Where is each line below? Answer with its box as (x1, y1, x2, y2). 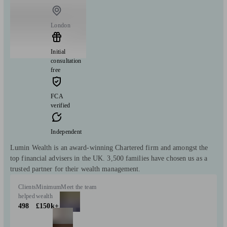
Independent (51, 128, 82, 135)
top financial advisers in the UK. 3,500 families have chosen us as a (10, 154, 207, 162)
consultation (51, 57, 82, 64)
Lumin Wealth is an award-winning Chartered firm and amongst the (10, 143, 208, 152)
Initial (51, 48, 66, 55)
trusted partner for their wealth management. (10, 165, 141, 173)
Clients (18, 183, 36, 191)
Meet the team (61, 183, 97, 191)
